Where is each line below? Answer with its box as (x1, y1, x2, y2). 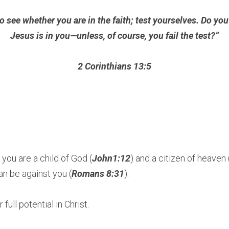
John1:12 (92, 153, 130, 164)
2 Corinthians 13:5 (78, 61, 151, 72)
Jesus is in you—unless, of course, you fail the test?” (10, 30, 219, 41)
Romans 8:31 (72, 168, 124, 179)
